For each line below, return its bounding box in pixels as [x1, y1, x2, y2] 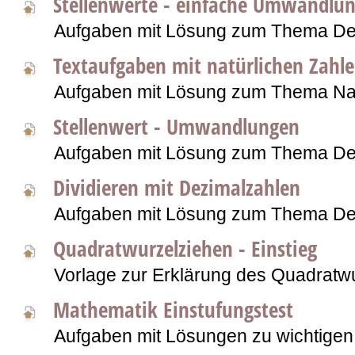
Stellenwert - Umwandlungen [53, 112, 300, 141]
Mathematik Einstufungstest [53, 295, 293, 324]
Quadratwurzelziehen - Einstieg [53, 234, 317, 263]
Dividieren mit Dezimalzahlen [53, 173, 300, 202]
